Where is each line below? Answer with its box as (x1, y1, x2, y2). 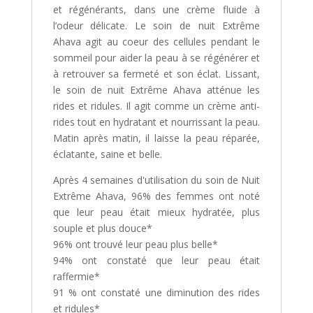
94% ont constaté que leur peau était (52, 254, 261, 268)
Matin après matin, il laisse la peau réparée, (52, 131, 261, 145)
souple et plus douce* (52, 221, 152, 235)
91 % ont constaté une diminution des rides (52, 286, 261, 300)
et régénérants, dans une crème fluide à (52, 3, 261, 17)
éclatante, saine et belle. (52, 147, 162, 161)
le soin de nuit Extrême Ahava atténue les (52, 83, 261, 97)
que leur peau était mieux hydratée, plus (52, 205, 261, 219)
